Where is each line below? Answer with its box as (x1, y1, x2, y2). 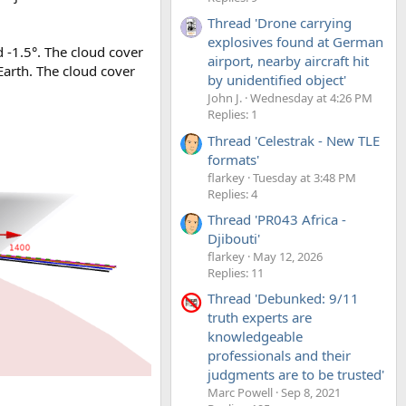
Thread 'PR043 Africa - (208, 209, 346, 228)
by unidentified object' (208, 71, 346, 90)
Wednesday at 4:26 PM (250, 90, 372, 107)
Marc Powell (208, 384, 273, 401)
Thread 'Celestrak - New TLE (208, 130, 380, 150)
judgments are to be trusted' (208, 365, 384, 384)
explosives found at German (208, 33, 383, 52)
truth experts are (208, 308, 312, 327)
